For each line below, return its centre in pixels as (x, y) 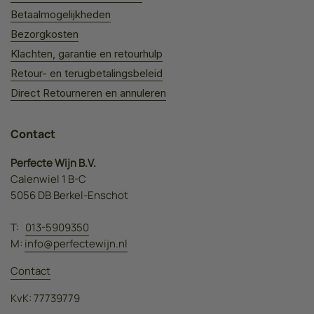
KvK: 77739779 (45, 298)
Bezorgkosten (45, 34)
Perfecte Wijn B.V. (56, 163)
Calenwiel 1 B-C (52, 179)
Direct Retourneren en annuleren (88, 93)
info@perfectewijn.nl (76, 243)
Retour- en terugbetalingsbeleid (87, 73)
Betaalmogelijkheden (61, 14)
